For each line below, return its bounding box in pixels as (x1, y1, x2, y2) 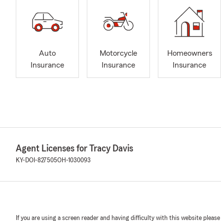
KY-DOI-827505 (16, 157, 57, 164)
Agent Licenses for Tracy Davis (16, 144, 133, 153)
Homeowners (167, 49, 212, 58)
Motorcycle (100, 49, 137, 58)
